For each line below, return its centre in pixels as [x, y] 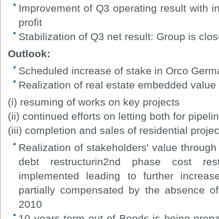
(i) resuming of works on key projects [94, 102]
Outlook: [29, 53]
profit [30, 22]
